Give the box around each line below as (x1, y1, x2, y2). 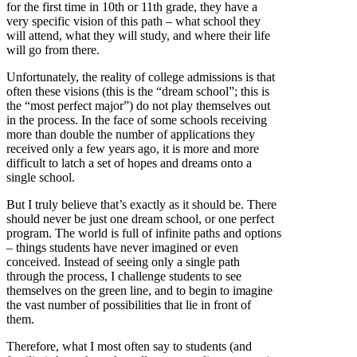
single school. (6, 171, 75, 185)
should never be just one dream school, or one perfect (6, 212, 274, 226)
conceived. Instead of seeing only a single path (6, 255, 240, 269)
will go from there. (6, 43, 100, 57)
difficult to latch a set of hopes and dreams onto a (6, 156, 252, 171)
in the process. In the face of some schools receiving (6, 113, 267, 127)
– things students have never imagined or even (6, 241, 238, 255)
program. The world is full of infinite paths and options (6, 226, 281, 241)
